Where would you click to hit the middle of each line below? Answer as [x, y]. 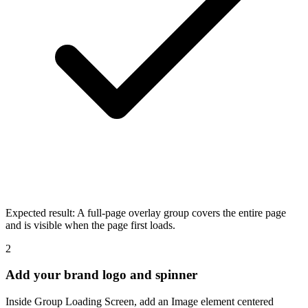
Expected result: [40, 212]
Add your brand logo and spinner [101, 275]
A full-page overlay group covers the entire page [181, 212]
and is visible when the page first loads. [90, 225]
